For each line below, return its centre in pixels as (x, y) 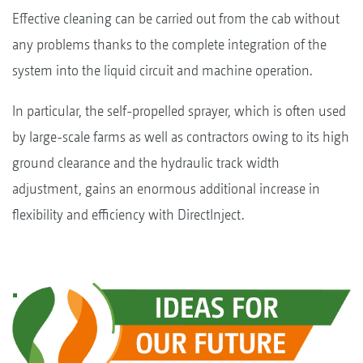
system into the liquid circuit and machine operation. (162, 70)
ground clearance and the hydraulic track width (146, 162)
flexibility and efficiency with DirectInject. (128, 214)
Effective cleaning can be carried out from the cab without (176, 18)
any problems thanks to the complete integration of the (169, 44)
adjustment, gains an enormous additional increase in (166, 188)
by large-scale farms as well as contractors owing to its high (181, 136)
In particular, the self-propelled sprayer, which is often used (179, 110)
